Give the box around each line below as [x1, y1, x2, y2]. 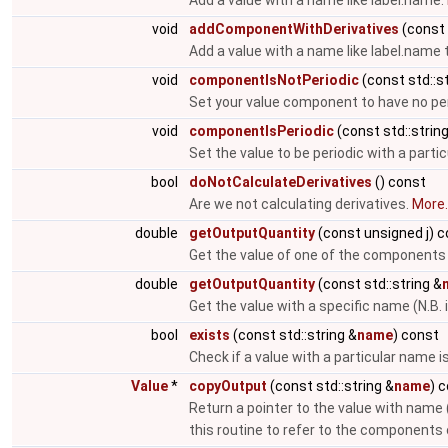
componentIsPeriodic [189, 123, 334, 139]
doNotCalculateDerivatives [189, 174, 372, 190]
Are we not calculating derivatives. [189, 196, 412, 212]
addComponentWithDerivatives [189, 21, 399, 37]
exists [189, 327, 230, 343]
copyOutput [189, 378, 267, 394]
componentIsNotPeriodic [189, 72, 359, 88]
